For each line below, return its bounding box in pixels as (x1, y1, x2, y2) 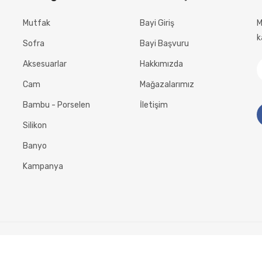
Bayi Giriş (140, 18, 174, 29)
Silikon (23, 120, 47, 131)
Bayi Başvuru (140, 39, 189, 49)
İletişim (140, 100, 168, 111)
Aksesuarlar (23, 59, 67, 70)
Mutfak (23, 18, 50, 29)
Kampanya (23, 161, 63, 172)
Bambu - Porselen (23, 100, 90, 111)
